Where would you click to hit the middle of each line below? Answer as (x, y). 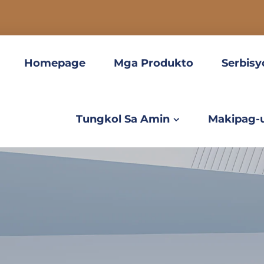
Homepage (55, 63)
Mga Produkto (154, 63)
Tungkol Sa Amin (123, 119)
